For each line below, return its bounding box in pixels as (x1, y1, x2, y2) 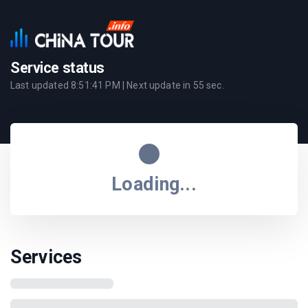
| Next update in (120, 79, 193, 91)
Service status (10, 58, 105, 76)
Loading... (111, 173, 197, 195)
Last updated (10, 79, 71, 91)
